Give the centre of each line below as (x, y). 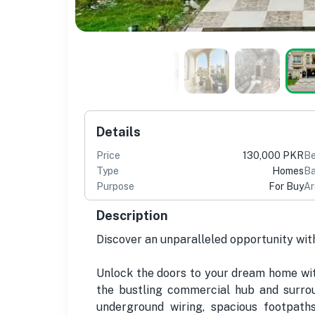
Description (132, 215)
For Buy (286, 186)
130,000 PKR (273, 155)
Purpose (115, 186)
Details (118, 131)
